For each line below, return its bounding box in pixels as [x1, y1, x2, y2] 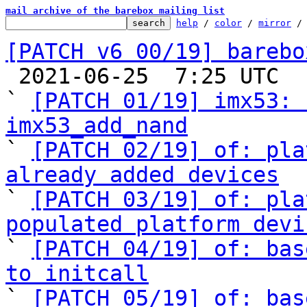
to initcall [5, 261, 149, 286]
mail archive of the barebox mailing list [5, 5, 225, 16]
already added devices [5, 162, 279, 187]
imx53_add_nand [5, 113, 188, 138]
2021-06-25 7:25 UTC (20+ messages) [5, 64, 19, 88]
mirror [258, 18, 291, 28]
